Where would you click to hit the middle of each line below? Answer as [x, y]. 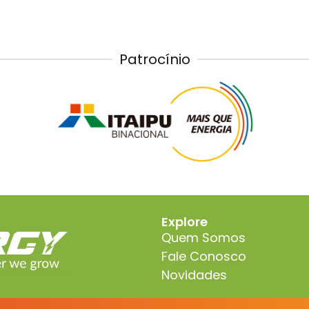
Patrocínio [154, 59]
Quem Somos [203, 238]
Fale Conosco [204, 257]
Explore [185, 222]
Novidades [194, 275]
